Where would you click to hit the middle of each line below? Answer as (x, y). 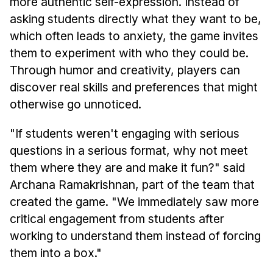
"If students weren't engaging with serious (124, 133)
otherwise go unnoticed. (75, 104)
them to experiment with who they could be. (129, 53)
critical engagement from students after (117, 218)
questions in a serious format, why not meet (129, 150)
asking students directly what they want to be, (135, 19)
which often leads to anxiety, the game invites (134, 36)
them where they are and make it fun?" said (127, 167)
